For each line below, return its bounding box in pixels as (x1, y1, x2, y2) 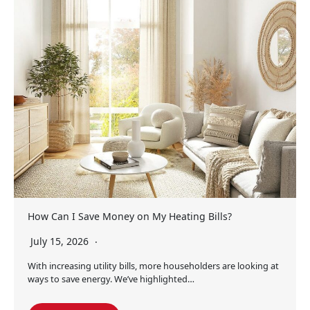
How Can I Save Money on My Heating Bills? (28, 209, 232, 223)
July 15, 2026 (30, 234, 91, 248)
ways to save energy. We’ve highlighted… (28, 272, 194, 285)
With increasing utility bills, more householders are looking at (28, 259, 279, 272)
